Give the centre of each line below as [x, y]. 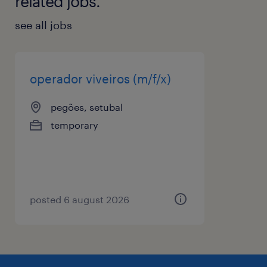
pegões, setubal [87, 107]
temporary [74, 125]
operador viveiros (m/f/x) [100, 78]
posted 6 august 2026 [80, 199]
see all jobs [44, 25]
